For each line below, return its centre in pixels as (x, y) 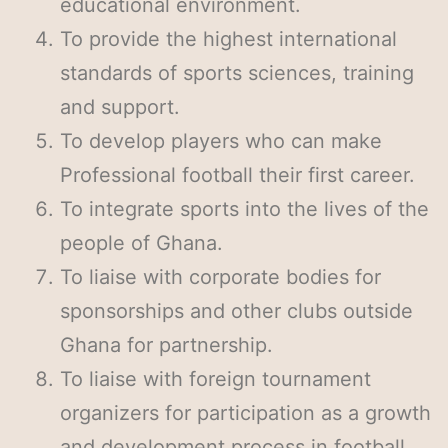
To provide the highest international (228, 39)
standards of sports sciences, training (237, 73)
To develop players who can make (221, 141)
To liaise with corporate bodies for (220, 277)
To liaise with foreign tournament (215, 379)
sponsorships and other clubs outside (236, 311)
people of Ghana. (141, 243)
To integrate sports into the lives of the (244, 209)
